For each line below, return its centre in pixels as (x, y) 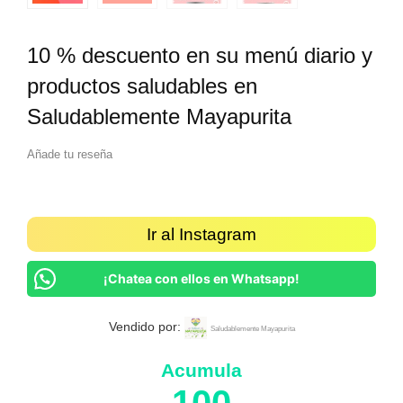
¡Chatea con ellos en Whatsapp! (201, 278)
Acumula (201, 370)
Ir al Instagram (201, 234)
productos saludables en (142, 85)
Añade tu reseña (70, 154)
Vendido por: (146, 326)
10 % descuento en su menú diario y (200, 55)
